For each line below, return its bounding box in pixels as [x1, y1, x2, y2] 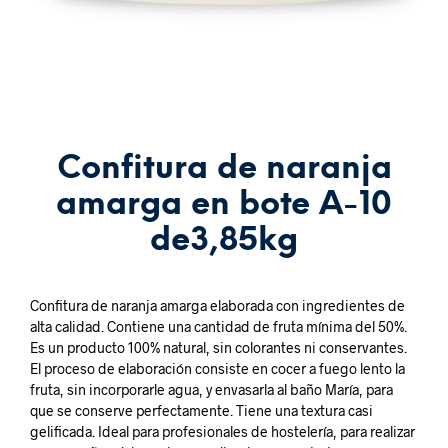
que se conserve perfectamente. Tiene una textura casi [30, 402, 373, 419]
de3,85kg [150, 224, 298, 258]
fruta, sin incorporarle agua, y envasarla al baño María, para [30, 381, 393, 398]
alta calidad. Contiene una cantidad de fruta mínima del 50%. [30, 318, 407, 335]
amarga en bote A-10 [56, 188, 392, 222]
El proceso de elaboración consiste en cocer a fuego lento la [30, 360, 405, 377]
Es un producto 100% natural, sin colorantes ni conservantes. [30, 339, 407, 356]
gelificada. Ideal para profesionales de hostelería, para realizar [30, 423, 415, 440]
